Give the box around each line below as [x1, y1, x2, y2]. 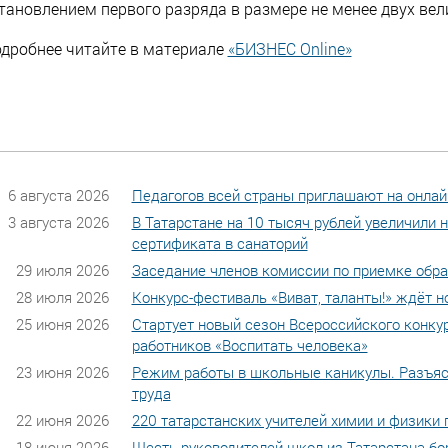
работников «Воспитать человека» [131, 334, 368, 355]
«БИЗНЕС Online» [227, 37, 352, 59]
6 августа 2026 [7, 184, 109, 205]
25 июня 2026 [15, 313, 109, 334]
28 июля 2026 [15, 286, 109, 307]
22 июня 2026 [15, 409, 109, 430]
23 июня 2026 [15, 361, 109, 382]
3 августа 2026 [7, 211, 109, 232]
